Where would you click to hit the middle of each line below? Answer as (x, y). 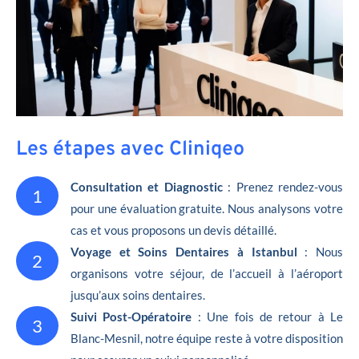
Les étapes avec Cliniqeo (130, 149)
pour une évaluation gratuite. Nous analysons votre (207, 208)
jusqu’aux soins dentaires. (138, 294)
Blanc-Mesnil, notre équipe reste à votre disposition (207, 338)
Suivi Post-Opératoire (134, 316)
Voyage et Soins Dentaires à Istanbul (184, 251)
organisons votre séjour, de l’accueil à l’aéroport (207, 273)
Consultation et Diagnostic (147, 186)
